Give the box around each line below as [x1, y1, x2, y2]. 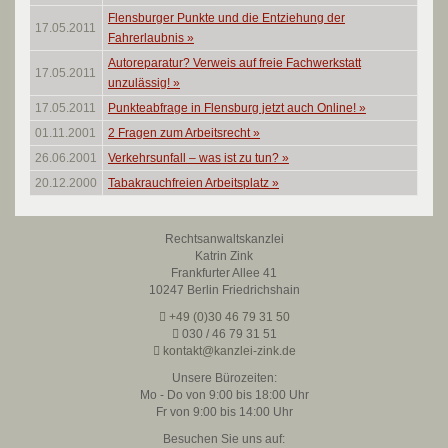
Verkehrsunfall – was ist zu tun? [108, 151, 282, 165]
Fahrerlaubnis [108, 31, 187, 45]
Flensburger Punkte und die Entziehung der [108, 11, 345, 25]
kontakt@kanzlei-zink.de [159, 344, 296, 358]
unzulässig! [108, 76, 173, 90]
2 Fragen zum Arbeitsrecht [108, 126, 253, 140]
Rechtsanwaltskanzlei [164, 232, 284, 246]
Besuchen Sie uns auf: [163, 432, 285, 446]
